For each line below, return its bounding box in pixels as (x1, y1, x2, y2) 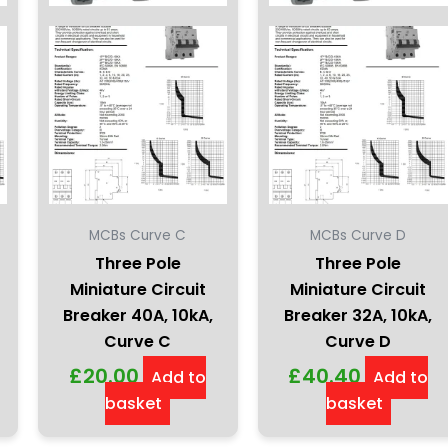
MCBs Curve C (89, 225, 187, 245)
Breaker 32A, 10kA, (284, 303, 433, 327)
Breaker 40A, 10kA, (62, 303, 213, 327)
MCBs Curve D (310, 225, 407, 245)
